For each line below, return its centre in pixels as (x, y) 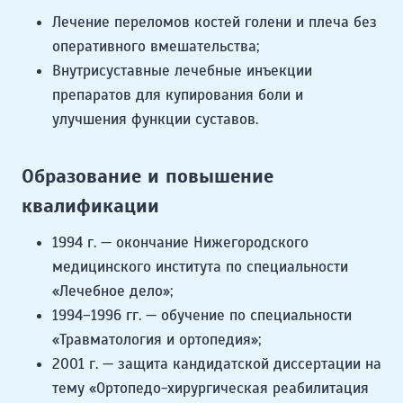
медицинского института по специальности (200, 267)
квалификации (90, 206)
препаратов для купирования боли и (178, 95)
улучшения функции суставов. (155, 120)
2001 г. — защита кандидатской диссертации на (217, 364)
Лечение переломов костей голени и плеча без (215, 22)
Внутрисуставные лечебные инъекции (182, 71)
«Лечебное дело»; (112, 291)
